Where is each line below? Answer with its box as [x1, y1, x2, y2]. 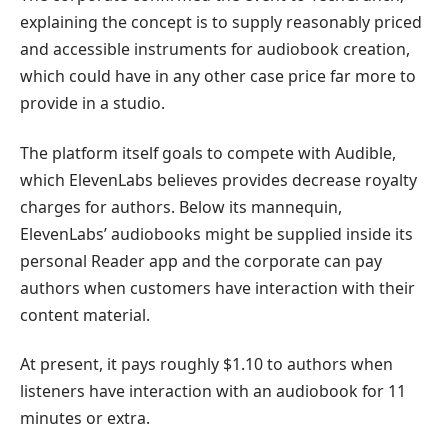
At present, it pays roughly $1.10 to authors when [20, 352, 393, 375]
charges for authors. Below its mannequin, [20, 195, 342, 218]
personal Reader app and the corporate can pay [20, 249, 382, 272]
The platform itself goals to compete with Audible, [20, 141, 396, 164]
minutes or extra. [20, 406, 150, 429]
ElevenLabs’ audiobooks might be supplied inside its [20, 222, 413, 245]
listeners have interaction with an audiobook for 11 [20, 379, 406, 402]
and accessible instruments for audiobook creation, [20, 38, 410, 61]
